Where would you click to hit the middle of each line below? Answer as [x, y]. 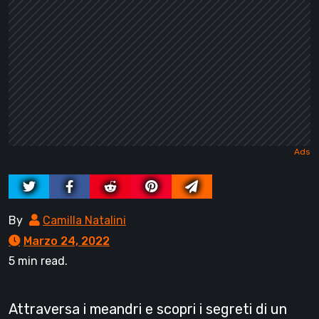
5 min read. [38, 261]
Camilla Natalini [84, 221]
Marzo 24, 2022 [67, 241]
